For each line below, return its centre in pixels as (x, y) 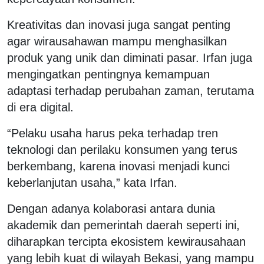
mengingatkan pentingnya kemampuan (108, 74)
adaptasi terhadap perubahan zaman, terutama (131, 90)
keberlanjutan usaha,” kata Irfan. (92, 182)
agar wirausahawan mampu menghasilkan (117, 41)
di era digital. (40, 107)
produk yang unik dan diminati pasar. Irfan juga (130, 57)
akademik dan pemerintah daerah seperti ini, (123, 225)
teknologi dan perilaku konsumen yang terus (122, 149)
